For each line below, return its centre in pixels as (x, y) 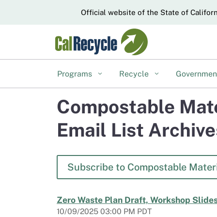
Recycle (135, 74)
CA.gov (69, 12)
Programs (76, 74)
